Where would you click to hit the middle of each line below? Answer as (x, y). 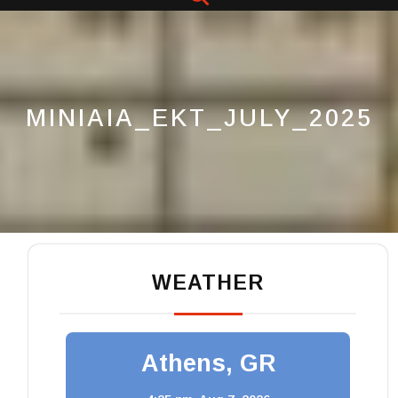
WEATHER (208, 282)
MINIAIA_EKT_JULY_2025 (199, 118)
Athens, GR (208, 363)
